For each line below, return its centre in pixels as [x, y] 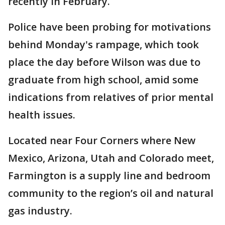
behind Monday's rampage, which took [103, 44]
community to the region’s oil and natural [111, 193]
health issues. [42, 115]
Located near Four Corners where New [102, 140]
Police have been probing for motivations [109, 27]
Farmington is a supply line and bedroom [109, 175]
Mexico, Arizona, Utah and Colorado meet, [111, 158]
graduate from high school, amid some [103, 79]
